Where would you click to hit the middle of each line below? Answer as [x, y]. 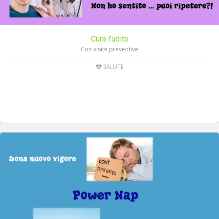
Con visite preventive [109, 49]
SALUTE [112, 67]
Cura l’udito [109, 39]
